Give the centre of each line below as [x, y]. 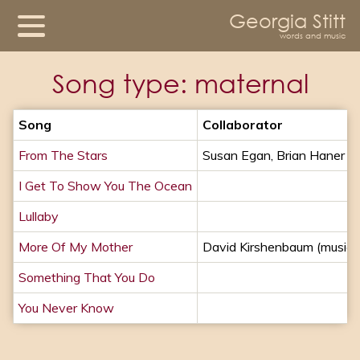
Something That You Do [86, 277]
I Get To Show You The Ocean [105, 186]
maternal [251, 83]
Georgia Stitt [287, 20]
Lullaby [38, 216]
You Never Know [66, 308]
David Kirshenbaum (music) [279, 247]
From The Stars [63, 155]
